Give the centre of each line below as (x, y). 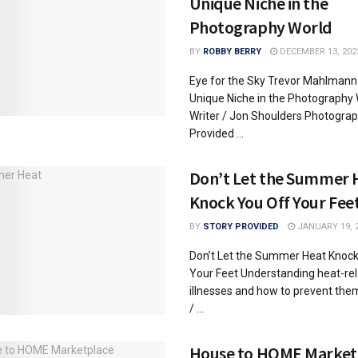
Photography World (261, 27)
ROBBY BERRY (232, 52)
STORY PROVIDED (241, 227)
